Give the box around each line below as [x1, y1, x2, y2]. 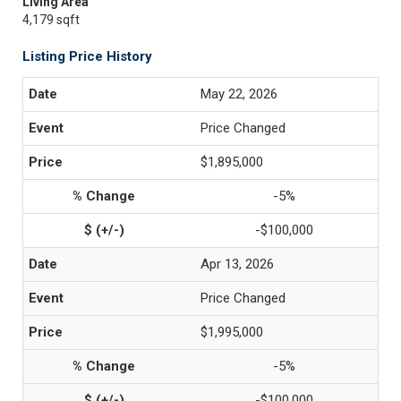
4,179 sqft [22, 13, 80, 27]
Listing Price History [22, 48, 152, 64]
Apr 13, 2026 [200, 256, 274, 272]
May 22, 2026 [200, 86, 277, 102]
